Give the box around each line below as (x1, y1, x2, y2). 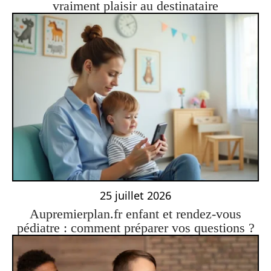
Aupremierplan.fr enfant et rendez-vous (30, 206, 241, 222)
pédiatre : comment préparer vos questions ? (16, 220, 255, 236)
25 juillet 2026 (100, 188, 171, 203)
